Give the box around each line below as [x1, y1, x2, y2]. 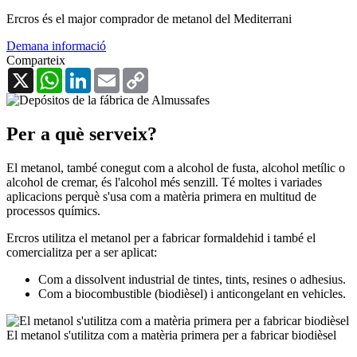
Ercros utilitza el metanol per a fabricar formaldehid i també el [6, 230, 316, 245]
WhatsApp [62, 66, 116, 80]
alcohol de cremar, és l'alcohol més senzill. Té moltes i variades [6, 175, 322, 189]
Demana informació [6, 38, 106, 53]
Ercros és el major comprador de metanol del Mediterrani [6, 11, 292, 25]
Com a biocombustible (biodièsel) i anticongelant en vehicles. [38, 286, 346, 300]
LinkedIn [91, 66, 137, 80]
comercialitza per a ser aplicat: [6, 245, 157, 259]
